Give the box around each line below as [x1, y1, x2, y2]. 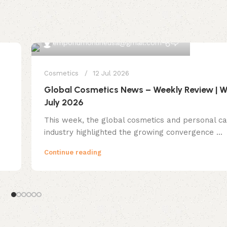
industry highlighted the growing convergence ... [44, 127, 223, 137]
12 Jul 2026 [93, 69, 130, 77]
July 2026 [44, 96, 84, 108]
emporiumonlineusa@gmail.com [53, 38, 162, 47]
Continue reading [44, 148, 102, 156]
